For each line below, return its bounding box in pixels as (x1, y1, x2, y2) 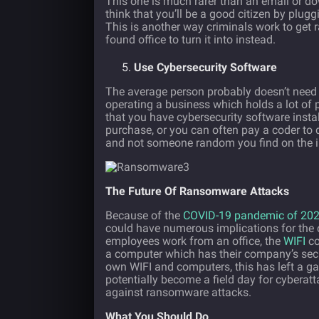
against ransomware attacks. (105, 286, 251, 300)
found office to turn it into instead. (105, 33, 276, 47)
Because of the (105, 209, 183, 223)
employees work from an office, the (105, 234, 283, 249)
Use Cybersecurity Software (134, 61, 277, 75)
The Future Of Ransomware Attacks (105, 184, 289, 199)
